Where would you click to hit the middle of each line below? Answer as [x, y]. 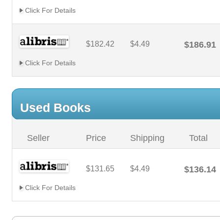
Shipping [147, 138]
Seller [38, 138]
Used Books [55, 108]
